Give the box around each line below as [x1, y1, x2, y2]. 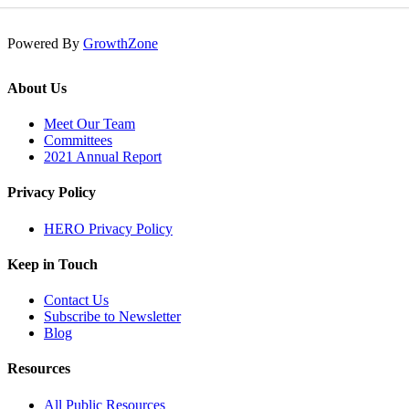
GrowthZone [83, 35, 158, 51]
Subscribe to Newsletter [44, 309, 181, 325]
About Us [7, 79, 67, 96]
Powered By [7, 35, 83, 51]
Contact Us [44, 292, 109, 309]
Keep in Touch [7, 256, 98, 272]
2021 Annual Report [44, 149, 162, 165]
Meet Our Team [44, 116, 135, 132]
